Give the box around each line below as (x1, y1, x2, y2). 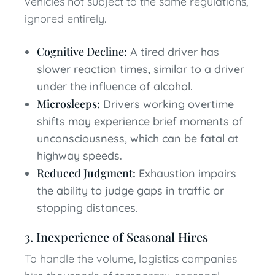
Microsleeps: (37, 96, 100, 111)
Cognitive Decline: (37, 44, 127, 59)
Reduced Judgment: (37, 166, 136, 180)
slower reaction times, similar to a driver (37, 62, 244, 76)
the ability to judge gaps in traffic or (37, 184, 224, 198)
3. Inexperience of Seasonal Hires (25, 228, 208, 245)
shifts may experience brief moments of (37, 114, 243, 128)
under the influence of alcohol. (37, 79, 193, 93)
